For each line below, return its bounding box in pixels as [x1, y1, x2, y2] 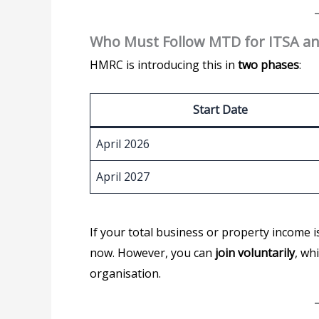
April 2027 [96, 169, 150, 185]
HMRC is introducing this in [90, 56, 238, 73]
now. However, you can [90, 245, 215, 261]
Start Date [192, 102, 248, 118]
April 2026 [96, 136, 150, 152]
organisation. [90, 266, 161, 282]
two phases [238, 56, 299, 73]
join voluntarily [215, 245, 295, 261]
